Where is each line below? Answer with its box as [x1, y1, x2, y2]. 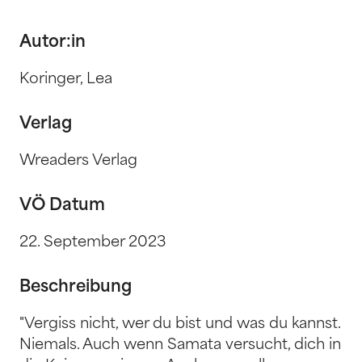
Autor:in [19, 34, 86, 51]
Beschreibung [19, 279, 132, 296]
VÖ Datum [19, 197, 105, 214]
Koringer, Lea [19, 71, 112, 87]
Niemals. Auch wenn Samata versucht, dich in [19, 337, 341, 353]
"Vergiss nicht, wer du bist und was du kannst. [19, 316, 340, 332]
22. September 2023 [19, 234, 166, 250]
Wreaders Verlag [19, 153, 137, 169]
